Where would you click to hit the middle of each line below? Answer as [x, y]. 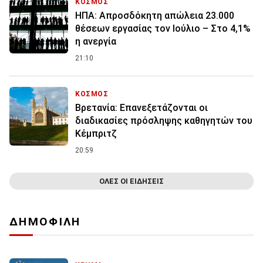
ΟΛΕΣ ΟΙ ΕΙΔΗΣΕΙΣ [131, 181]
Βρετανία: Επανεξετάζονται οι [141, 107]
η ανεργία [96, 41]
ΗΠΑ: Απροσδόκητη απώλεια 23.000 [155, 15]
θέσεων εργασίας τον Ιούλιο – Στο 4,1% [163, 28]
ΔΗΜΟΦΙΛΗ [45, 222]
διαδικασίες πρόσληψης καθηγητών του [164, 120]
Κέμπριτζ [97, 133]
